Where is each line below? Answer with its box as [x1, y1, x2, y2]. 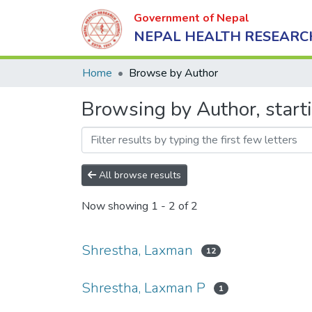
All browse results [96, 169, 181, 182]
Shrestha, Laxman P [81, 279, 205, 297]
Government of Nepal [134, 10, 249, 26]
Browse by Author [129, 65, 218, 81]
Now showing [81, 198, 151, 214]
